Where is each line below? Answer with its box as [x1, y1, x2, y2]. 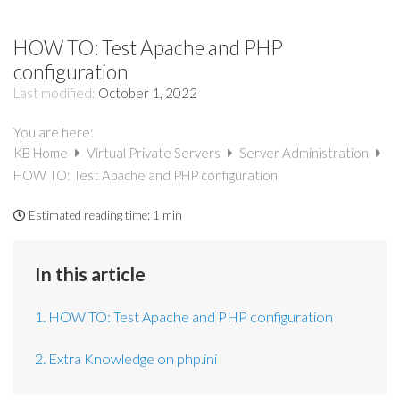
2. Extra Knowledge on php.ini [35, 349, 218, 367]
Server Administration [239, 144, 371, 161]
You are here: [13, 123, 94, 140]
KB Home [13, 144, 71, 161]
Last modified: [13, 85, 98, 102]
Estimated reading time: [29, 208, 150, 223]
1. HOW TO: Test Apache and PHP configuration [35, 308, 334, 326]
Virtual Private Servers [87, 144, 223, 161]
